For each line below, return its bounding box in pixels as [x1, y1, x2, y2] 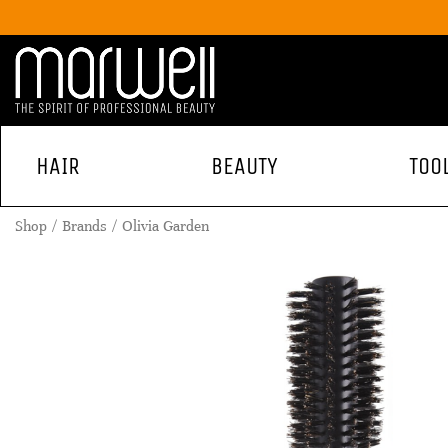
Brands [62, 216, 107, 235]
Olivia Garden [122, 216, 209, 235]
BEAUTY [211, 152, 279, 180]
